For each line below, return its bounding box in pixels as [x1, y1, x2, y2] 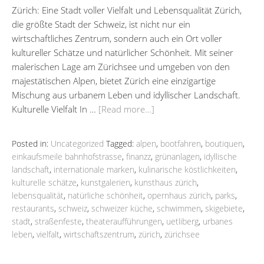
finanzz [126, 150, 151, 162]
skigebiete [205, 202, 243, 214]
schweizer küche [91, 202, 153, 214]
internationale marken [54, 163, 134, 175]
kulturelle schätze [12, 176, 77, 188]
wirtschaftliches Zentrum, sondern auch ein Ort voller [12, 32, 222, 44]
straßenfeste [35, 215, 82, 227]
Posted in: [12, 137, 51, 149]
